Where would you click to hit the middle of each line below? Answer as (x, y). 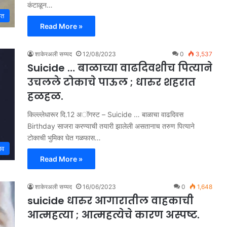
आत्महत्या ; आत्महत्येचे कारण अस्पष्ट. (113, 215)
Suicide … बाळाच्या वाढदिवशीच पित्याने (120, 68)
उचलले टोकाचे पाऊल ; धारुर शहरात (111, 82)
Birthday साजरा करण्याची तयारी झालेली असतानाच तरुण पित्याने (111, 126)
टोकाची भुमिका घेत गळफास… (64, 137)
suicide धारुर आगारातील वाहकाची (110, 200)
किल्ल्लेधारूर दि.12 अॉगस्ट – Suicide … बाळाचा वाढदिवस (105, 114)
